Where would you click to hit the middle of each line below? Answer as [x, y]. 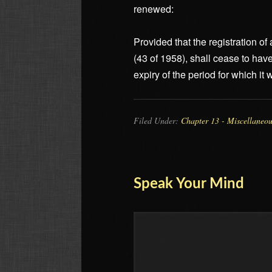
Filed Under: [158, 120]
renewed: [154, 8]
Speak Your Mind [189, 184]
